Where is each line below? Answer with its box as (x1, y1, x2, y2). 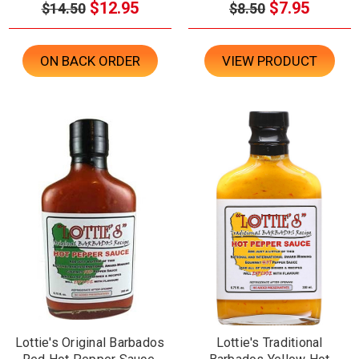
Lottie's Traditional (216, 335, 323, 351)
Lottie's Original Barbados (14, 335, 165, 351)
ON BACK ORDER (39, 53, 140, 70)
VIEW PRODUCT (221, 53, 317, 70)
